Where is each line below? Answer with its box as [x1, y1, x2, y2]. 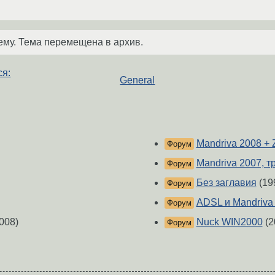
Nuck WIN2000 [196, 217, 263, 228]
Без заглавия [196, 177, 257, 188]
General [120, 74, 155, 85]
